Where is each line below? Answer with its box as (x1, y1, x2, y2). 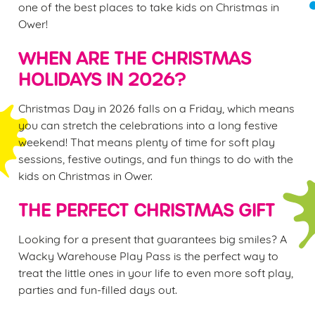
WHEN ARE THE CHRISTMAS (18, 48, 251, 70)
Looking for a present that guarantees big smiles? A (18, 231, 287, 245)
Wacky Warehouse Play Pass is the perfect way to (18, 247, 278, 262)
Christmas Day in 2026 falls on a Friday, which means (18, 100, 295, 115)
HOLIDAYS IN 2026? (18, 69, 186, 91)
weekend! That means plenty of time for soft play (18, 134, 275, 148)
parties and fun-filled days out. (18, 281, 177, 296)
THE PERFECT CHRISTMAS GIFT (18, 200, 275, 221)
